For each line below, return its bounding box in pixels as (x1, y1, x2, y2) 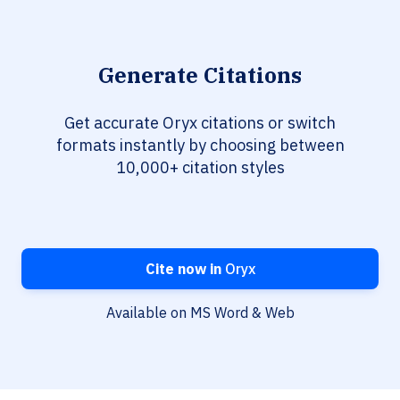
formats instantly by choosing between (55, 135, 345, 156)
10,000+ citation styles (115, 157, 285, 179)
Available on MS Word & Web (105, 304, 295, 322)
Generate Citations (98, 61, 302, 90)
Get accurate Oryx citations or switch (64, 112, 336, 134)
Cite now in (145, 260, 221, 279)
